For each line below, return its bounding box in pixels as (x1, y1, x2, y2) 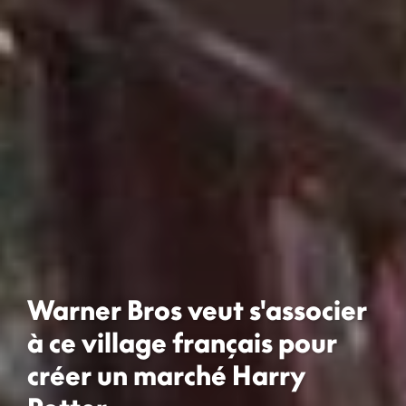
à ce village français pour (27, 325, 337, 359)
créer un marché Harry (27, 358, 305, 391)
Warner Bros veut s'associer (27, 293, 367, 326)
